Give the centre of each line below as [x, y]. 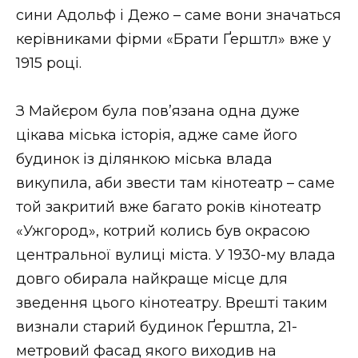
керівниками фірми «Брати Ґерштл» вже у [173, 39]
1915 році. [49, 63]
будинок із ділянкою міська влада [144, 159]
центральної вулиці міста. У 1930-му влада [176, 255]
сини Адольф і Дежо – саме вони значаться [179, 15]
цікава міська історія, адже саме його [157, 135]
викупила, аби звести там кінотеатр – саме [175, 183]
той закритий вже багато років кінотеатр [169, 207]
